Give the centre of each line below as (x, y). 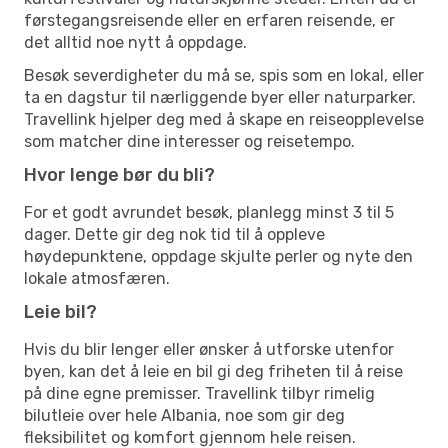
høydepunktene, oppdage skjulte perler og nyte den (218, 256)
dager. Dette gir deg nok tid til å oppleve (174, 234)
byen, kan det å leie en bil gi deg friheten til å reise (213, 371)
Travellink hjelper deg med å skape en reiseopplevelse (224, 119)
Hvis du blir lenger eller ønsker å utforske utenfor (209, 349)
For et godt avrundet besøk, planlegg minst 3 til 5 (209, 212)
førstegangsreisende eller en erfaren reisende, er (209, 20)
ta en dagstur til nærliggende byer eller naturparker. (220, 97)
